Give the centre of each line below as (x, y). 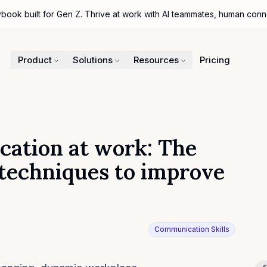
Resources (156, 60)
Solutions (93, 60)
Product (35, 60)
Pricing (215, 60)
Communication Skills (192, 229)
